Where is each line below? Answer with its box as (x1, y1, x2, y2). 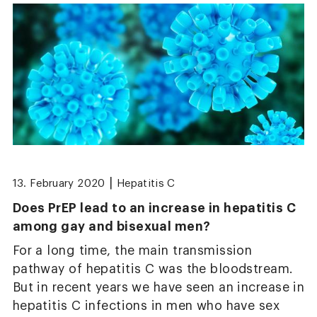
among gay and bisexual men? (12, 219, 211, 233)
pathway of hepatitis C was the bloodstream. (12, 263, 294, 275)
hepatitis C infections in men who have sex (12, 299, 280, 312)
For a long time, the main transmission (12, 244, 253, 257)
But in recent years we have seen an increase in (12, 281, 305, 294)
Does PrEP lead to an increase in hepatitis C (12, 201, 296, 214)
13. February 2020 (12, 178, 105, 190)
